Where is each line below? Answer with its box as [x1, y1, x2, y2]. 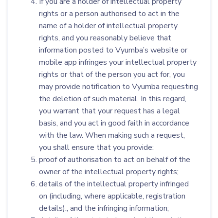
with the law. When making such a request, [39, 130, 185, 141]
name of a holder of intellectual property [39, 20, 178, 31]
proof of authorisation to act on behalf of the [39, 154, 190, 165]
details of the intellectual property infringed [39, 179, 189, 189]
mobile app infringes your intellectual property [39, 57, 197, 68]
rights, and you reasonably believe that [39, 33, 171, 43]
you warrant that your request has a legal [39, 106, 180, 116]
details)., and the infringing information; [39, 203, 169, 214]
